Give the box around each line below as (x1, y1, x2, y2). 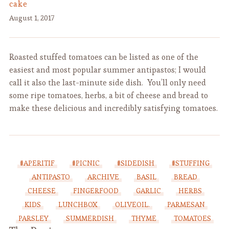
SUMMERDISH (65, 213, 114, 223)
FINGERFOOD (73, 186, 119, 195)
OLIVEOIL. (114, 199, 150, 209)
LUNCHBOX (58, 199, 98, 209)
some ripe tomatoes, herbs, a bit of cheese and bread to (9, 89, 208, 101)
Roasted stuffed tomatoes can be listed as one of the (9, 51, 198, 62)
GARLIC (135, 186, 161, 195)
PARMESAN (167, 199, 205, 209)
